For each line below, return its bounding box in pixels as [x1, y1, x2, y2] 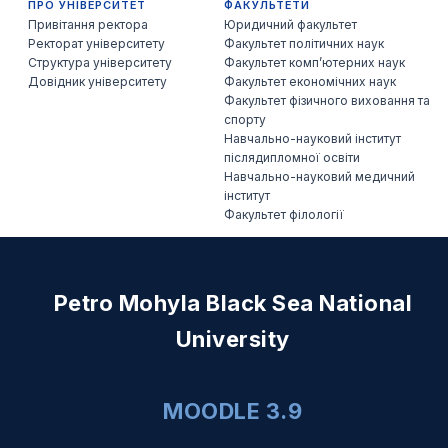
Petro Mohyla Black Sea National [53, 290, 413, 317]
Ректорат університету [28, 36, 166, 52]
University [175, 326, 290, 353]
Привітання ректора [28, 17, 149, 33]
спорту [224, 112, 267, 128]
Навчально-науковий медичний [224, 169, 416, 185]
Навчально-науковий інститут [224, 131, 402, 147]
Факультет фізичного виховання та [224, 93, 431, 109]
